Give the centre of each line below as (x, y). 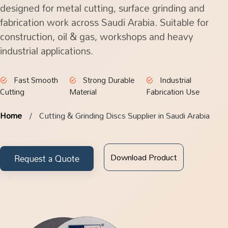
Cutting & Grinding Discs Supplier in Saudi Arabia (124, 116)
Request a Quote (47, 159)
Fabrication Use (173, 92)
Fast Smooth (35, 80)
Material (83, 92)
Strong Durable (107, 80)
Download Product (144, 158)
